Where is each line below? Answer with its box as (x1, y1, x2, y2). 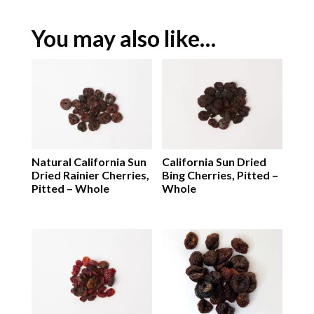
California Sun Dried (162, 155, 267, 168)
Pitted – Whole (31, 182, 109, 195)
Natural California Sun (31, 155, 146, 168)
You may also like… (31, 25, 216, 52)
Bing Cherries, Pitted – (162, 168, 279, 182)
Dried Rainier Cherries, (31, 168, 149, 182)
